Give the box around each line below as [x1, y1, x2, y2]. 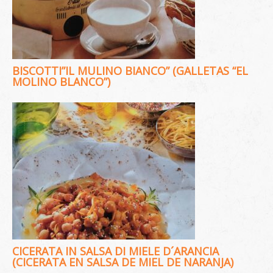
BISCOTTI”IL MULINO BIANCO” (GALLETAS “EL [12, 63, 248, 78]
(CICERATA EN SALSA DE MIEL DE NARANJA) [12, 255, 233, 269]
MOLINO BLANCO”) [12, 74, 110, 89]
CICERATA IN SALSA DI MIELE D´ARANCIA [12, 244, 219, 258]
